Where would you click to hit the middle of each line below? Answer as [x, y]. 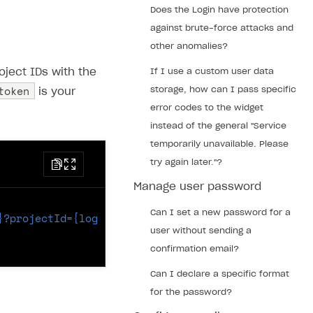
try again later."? [186, 162]
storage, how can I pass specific [223, 89]
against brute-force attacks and [222, 28]
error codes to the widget [207, 108]
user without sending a [201, 231]
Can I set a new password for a [220, 212]
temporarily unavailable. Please [219, 144]
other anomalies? [189, 46]
